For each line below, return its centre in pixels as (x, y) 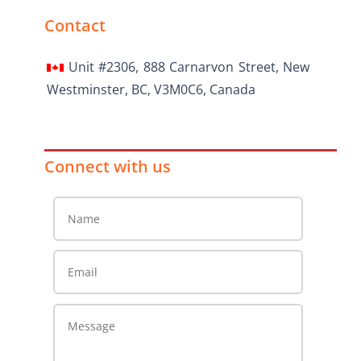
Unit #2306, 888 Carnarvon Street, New (187, 67)
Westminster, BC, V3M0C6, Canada (151, 90)
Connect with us (108, 167)
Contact (75, 26)
